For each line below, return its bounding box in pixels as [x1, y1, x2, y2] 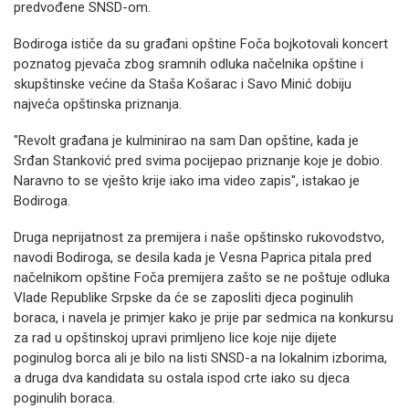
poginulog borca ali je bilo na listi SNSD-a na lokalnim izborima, [14, 350, 387, 366]
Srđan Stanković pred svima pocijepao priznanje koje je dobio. [14, 152, 383, 169]
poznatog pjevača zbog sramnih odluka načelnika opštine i [14, 56, 363, 72]
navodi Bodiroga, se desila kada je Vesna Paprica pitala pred [14, 249, 372, 266]
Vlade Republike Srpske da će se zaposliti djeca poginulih [14, 289, 353, 306]
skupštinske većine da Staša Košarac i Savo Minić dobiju [14, 76, 351, 92]
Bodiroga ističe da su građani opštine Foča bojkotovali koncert [14, 36, 388, 52]
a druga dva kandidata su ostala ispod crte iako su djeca [14, 370, 350, 386]
